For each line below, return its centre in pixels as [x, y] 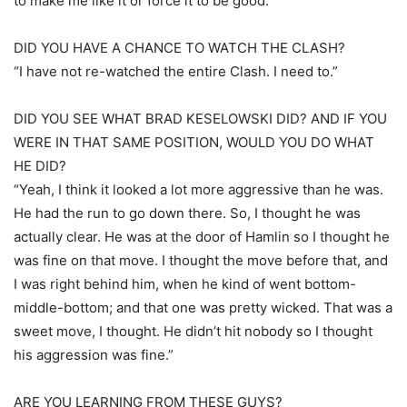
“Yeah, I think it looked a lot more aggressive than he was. [199, 189]
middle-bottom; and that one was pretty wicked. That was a [203, 308]
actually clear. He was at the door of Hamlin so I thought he [202, 237]
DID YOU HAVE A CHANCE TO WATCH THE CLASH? [179, 48]
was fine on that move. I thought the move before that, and [201, 260]
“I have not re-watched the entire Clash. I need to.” [176, 71]
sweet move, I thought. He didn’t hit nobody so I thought [193, 331]
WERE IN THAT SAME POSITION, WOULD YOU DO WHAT [194, 142]
